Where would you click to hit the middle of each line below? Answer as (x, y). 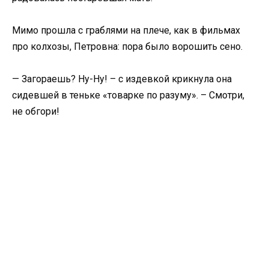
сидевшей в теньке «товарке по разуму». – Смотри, (128, 95)
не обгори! (36, 112)
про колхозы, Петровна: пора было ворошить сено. (127, 47)
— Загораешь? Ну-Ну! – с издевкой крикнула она (122, 79)
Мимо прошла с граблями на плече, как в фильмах (126, 30)
